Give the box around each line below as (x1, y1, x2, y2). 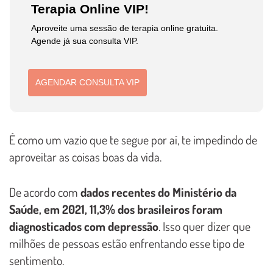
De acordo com (9, 183, 80, 200)
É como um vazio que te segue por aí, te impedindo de (9, 131, 257, 147)
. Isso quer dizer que (158, 218, 250, 234)
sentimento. (9, 252, 64, 268)
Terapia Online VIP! (31, 2, 149, 16)
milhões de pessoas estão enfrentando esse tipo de (9, 235, 244, 251)
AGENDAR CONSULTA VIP (35, 77, 140, 88)
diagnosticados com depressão (9, 218, 158, 234)
